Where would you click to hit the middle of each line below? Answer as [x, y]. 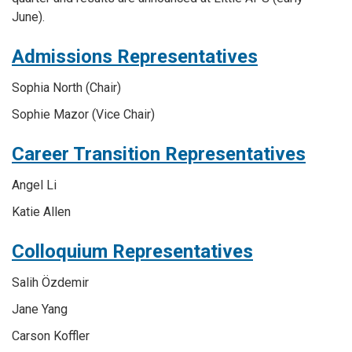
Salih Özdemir [50, 282]
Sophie [31, 114]
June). [30, 17]
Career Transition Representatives [159, 154]
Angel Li [34, 185]
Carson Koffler [51, 336]
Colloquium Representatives [132, 251]
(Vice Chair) [122, 114]
